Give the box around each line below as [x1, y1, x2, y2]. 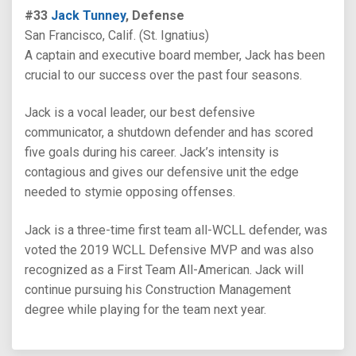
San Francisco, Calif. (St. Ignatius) [25, 28, 209, 43]
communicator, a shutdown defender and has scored [25, 125, 313, 141]
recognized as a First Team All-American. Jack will [25, 261, 304, 277]
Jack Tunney [51, 8, 126, 23]
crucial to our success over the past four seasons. [25, 68, 302, 83]
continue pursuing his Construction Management [25, 281, 291, 297]
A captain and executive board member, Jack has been [25, 48, 325, 63]
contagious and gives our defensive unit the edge [25, 164, 299, 180]
